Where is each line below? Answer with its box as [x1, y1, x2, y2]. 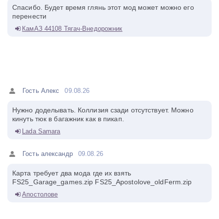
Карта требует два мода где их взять [12, 169, 131, 177]
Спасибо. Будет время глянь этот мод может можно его [12, 3, 194, 11]
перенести [12, 12, 47, 20]
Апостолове [22, 190, 58, 198]
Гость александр [22, 150, 73, 157]
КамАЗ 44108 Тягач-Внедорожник [22, 24, 123, 32]
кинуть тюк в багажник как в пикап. [12, 114, 124, 123]
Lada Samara [22, 127, 61, 135]
